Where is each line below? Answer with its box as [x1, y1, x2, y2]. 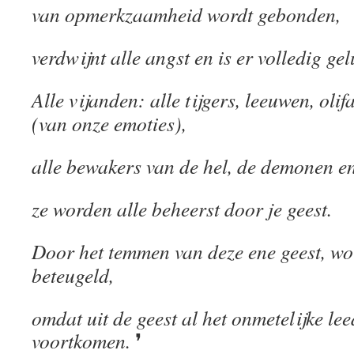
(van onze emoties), [32, 110, 186, 137]
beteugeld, [32, 262, 114, 288]
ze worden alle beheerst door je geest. [32, 195, 332, 222]
